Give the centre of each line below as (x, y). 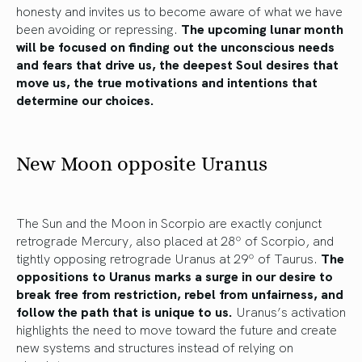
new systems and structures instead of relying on (155, 346)
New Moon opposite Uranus (142, 163)
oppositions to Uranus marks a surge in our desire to (175, 275)
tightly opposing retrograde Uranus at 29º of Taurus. (167, 257)
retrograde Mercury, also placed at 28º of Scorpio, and (175, 240)
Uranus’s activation (289, 311)
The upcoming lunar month (262, 28)
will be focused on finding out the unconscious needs (175, 46)
